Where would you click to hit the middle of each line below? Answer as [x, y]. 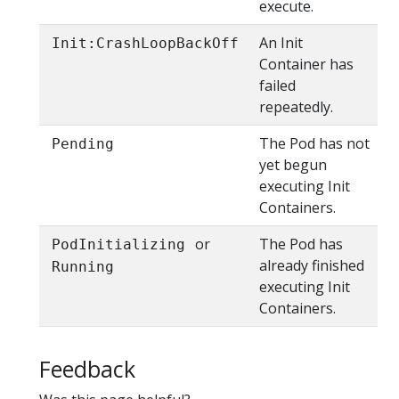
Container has [306, 65]
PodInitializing [119, 245]
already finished [312, 266]
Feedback [87, 369]
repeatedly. [296, 107]
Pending [83, 144]
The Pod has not [314, 144]
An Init [281, 43]
